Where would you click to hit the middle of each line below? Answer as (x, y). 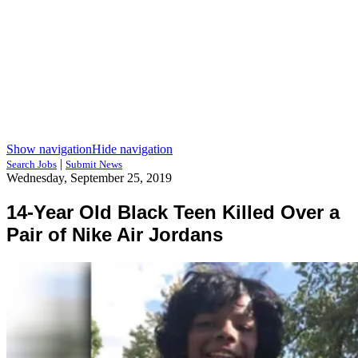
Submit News (94, 164)
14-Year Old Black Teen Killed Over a (173, 212)
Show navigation (49, 149)
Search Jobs (32, 164)
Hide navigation (132, 149)
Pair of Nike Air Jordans (115, 234)
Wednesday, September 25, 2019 (89, 178)
